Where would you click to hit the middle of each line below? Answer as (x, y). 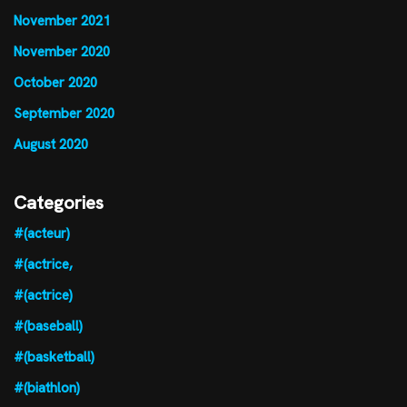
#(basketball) (54, 357)
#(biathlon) (47, 387)
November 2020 (62, 51)
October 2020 (55, 82)
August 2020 (51, 144)
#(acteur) (42, 233)
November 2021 (62, 20)
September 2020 (64, 113)
